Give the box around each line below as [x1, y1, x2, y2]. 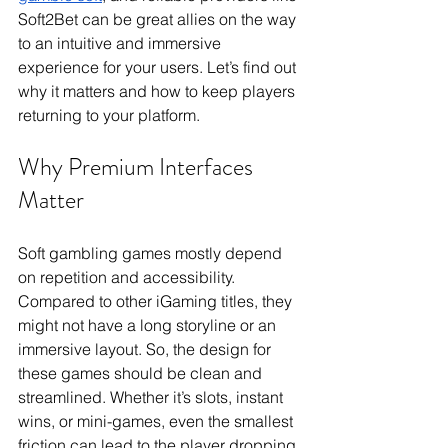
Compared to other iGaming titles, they [18, 291, 296, 312]
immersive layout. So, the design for [18, 339, 275, 360]
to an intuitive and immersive [18, 33, 225, 54]
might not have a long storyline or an [18, 315, 280, 336]
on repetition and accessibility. [18, 267, 239, 288]
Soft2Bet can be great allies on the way [18, 9, 300, 30]
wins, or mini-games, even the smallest [18, 411, 297, 432]
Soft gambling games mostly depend [18, 243, 286, 264]
